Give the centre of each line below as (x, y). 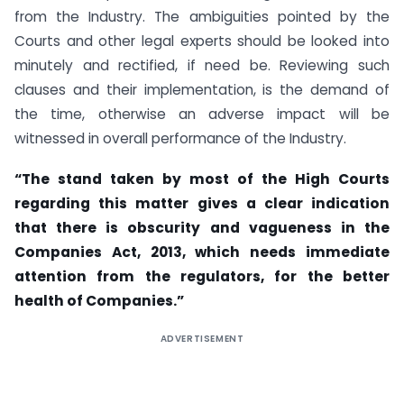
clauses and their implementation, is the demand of (202, 90)
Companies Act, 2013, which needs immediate (202, 252)
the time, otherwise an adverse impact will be (202, 115)
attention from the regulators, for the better (202, 276)
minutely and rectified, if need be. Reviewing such (202, 66)
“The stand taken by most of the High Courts (202, 179)
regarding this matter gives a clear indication (202, 203)
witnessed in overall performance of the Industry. (180, 139)
